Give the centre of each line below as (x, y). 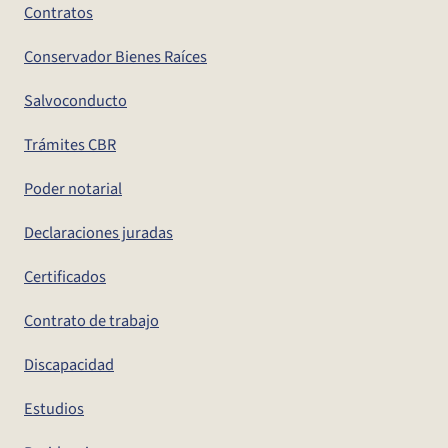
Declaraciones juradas (98, 233)
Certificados (65, 277)
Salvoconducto (75, 101)
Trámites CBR (70, 145)
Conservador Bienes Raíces (115, 57)
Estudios (54, 409)
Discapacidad (69, 365)
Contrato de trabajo (91, 321)
